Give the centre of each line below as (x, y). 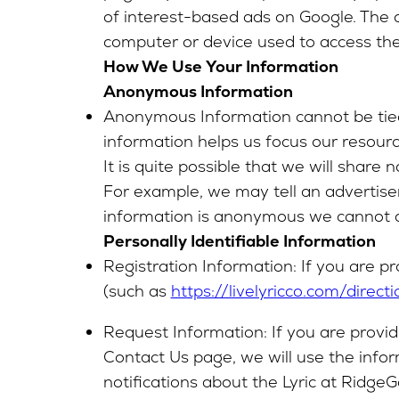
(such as (137, 291)
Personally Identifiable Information (239, 241)
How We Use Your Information (220, 66)
